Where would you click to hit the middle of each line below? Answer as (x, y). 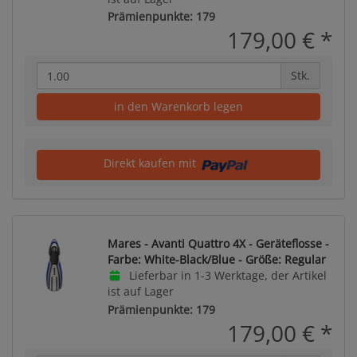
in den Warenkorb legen (178, 106)
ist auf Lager (141, 291)
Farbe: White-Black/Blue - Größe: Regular (217, 259)
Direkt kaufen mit (151, 163)
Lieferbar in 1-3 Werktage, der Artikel (226, 275)
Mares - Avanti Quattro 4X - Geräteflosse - (218, 243)
